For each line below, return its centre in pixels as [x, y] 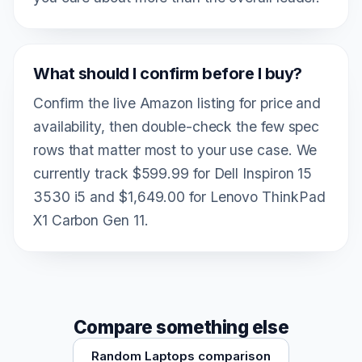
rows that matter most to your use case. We [175, 149]
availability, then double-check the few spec [177, 126]
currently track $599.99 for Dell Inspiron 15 [173, 173]
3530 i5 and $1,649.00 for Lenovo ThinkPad [179, 196]
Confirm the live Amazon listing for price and [177, 103]
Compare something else [181, 326]
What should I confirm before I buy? [168, 73]
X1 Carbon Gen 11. [91, 220]
